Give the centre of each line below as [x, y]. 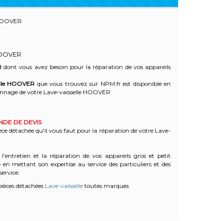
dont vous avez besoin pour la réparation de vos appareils [86, 67]
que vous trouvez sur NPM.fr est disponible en [103, 84]
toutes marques [106, 186]
